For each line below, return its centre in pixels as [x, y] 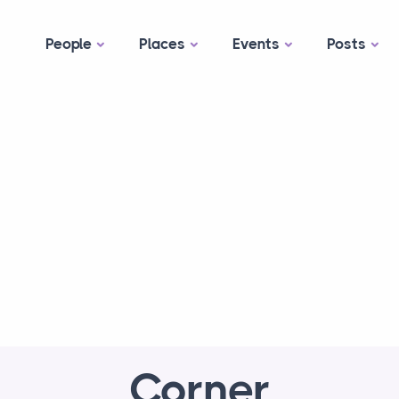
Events [256, 44]
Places [162, 44]
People [69, 44]
